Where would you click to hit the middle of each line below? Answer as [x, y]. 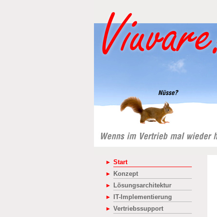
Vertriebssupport [138, 209]
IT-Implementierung [142, 197]
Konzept [125, 174]
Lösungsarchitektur [142, 185]
